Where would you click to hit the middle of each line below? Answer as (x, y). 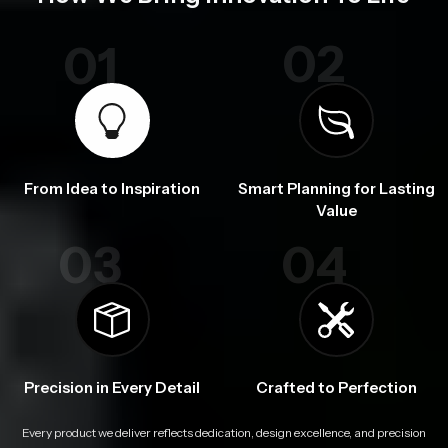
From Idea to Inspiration (112, 188)
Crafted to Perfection (336, 387)
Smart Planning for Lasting (336, 188)
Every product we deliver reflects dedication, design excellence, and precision (224, 432)
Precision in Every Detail (112, 387)
